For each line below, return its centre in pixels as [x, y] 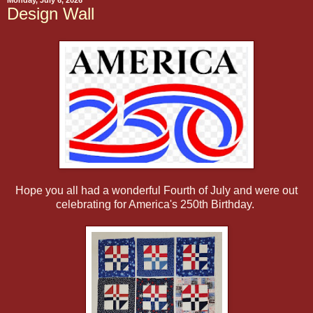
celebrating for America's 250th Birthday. [156, 204]
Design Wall [51, 14]
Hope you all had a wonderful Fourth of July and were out [156, 190]
